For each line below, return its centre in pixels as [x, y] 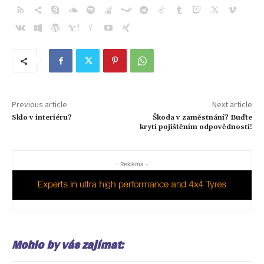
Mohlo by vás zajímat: [67, 245]
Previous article [39, 105]
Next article [232, 105]
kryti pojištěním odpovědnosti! [196, 127]
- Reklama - [132, 164]
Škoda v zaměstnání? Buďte [202, 118]
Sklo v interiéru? [42, 118]
